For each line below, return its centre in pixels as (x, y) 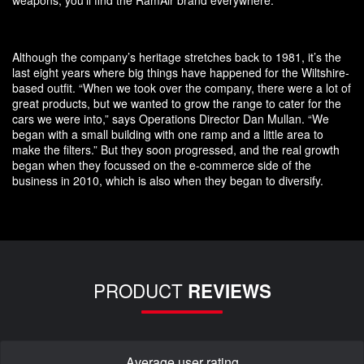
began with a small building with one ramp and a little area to (168, 134)
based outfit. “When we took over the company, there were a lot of (182, 88)
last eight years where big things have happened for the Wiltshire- (181, 73)
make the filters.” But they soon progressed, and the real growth (176, 150)
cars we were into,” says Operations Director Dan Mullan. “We (171, 119)
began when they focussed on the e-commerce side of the (162, 165)
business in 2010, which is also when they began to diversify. (168, 181)
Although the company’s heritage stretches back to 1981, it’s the (177, 57)
